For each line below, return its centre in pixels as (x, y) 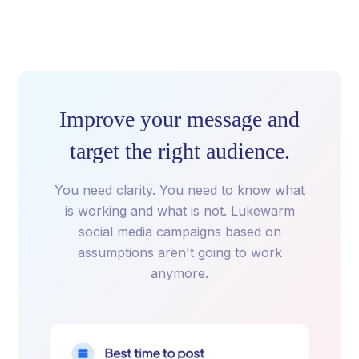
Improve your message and (179, 119)
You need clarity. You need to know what (179, 190)
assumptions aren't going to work (179, 252)
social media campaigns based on (179, 231)
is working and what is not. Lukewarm (179, 210)
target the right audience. (179, 151)
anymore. (179, 273)
